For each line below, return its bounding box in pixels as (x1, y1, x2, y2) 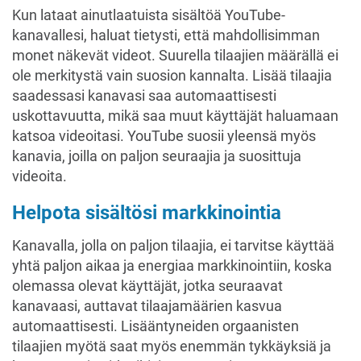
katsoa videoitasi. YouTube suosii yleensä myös (12, 127, 316, 144)
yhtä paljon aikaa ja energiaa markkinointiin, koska (12, 257, 332, 274)
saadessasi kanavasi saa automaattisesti (12, 87, 276, 104)
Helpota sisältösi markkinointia (12, 201, 281, 224)
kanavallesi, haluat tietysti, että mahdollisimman (12, 27, 320, 44)
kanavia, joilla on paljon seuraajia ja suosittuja (12, 147, 301, 164)
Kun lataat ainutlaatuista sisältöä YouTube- (12, 6, 285, 23)
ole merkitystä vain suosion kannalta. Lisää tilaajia (12, 67, 332, 84)
